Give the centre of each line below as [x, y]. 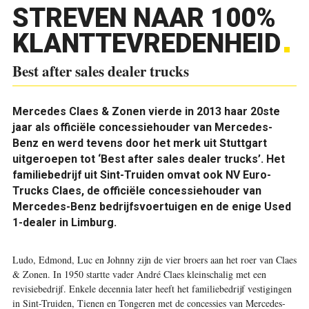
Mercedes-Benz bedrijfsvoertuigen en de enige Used [151, 207]
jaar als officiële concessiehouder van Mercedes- [142, 127]
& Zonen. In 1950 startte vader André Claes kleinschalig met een [139, 274]
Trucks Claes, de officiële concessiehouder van [137, 191]
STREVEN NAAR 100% [144, 18]
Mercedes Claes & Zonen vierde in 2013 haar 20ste [146, 111]
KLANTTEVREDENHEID [146, 43]
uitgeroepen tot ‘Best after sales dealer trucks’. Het [148, 159]
